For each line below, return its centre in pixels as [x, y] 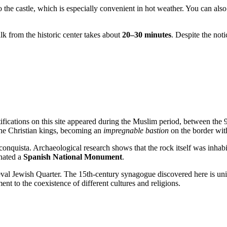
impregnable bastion [136, 131]
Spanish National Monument [73, 157]
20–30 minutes [147, 34]
